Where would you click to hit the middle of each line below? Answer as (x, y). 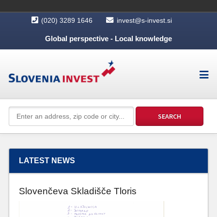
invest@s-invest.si (144, 20)
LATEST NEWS (47, 161)
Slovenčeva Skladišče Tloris (77, 191)
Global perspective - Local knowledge (108, 39)
